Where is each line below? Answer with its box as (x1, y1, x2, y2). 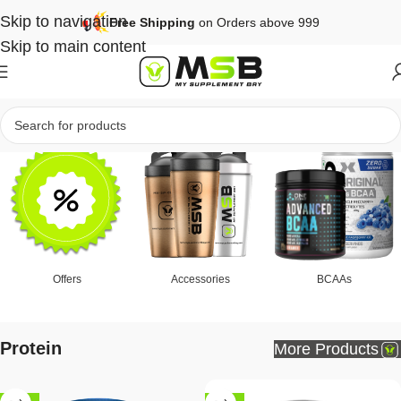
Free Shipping (108, 15, 199, 30)
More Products (274, 339, 379, 358)
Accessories (170, 273, 230, 286)
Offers (52, 273, 81, 286)
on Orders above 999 (198, 15, 320, 30)
